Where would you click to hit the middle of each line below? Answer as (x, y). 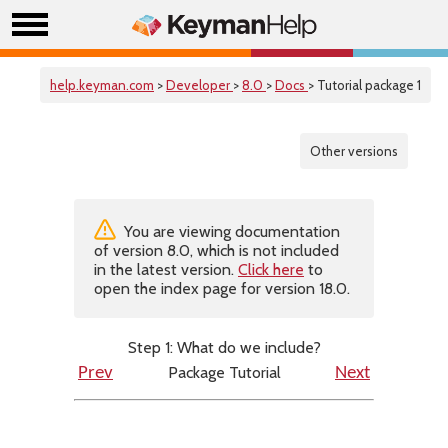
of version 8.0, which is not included (216, 250)
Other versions (354, 151)
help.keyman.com (102, 85)
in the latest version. (166, 269)
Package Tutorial (224, 372)
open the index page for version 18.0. (222, 288)
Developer (199, 85)
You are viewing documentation (230, 231)
